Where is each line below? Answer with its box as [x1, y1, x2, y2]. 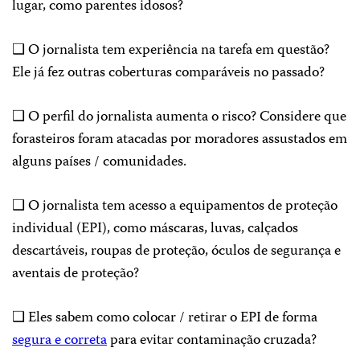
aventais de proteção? [12, 262, 139, 286]
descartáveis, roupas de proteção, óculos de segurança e [12, 239, 341, 264]
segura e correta [12, 329, 107, 353]
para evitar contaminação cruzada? [107, 329, 317, 353]
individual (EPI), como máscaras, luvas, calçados [12, 217, 298, 241]
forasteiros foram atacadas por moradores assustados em [12, 128, 347, 152]
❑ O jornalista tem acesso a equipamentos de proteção [12, 194, 337, 219]
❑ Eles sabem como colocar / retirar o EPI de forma [12, 306, 317, 330]
